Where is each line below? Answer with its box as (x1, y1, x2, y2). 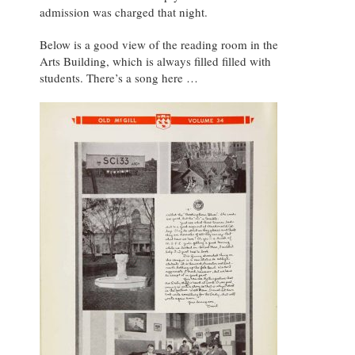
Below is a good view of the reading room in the (40, 36, 278, 53)
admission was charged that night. (40, 4, 208, 21)
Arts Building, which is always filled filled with (40, 53, 271, 70)
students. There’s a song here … (40, 70, 198, 86)
